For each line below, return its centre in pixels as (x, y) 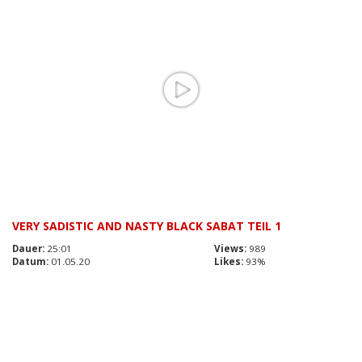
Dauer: (28, 248)
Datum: (30, 261)
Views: (230, 248)
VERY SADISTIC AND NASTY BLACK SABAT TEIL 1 (147, 225)
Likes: (229, 261)
